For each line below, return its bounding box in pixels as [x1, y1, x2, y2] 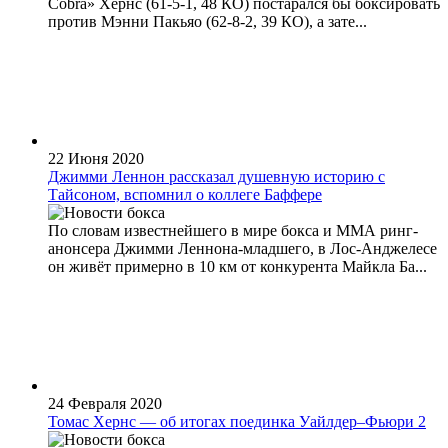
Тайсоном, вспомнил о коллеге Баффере [48, 186, 322, 204]
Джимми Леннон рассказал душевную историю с [48, 168, 385, 186]
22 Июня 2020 [48, 150, 144, 168]
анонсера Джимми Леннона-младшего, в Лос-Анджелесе [48, 240, 437, 258]
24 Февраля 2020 [48, 395, 162, 413]
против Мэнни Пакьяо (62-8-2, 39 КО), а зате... [48, 13, 367, 31]
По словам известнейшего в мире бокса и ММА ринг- [48, 222, 418, 240]
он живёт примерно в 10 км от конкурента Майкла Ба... [48, 258, 427, 276]
